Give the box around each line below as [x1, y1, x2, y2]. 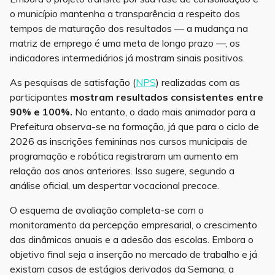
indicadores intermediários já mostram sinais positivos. [10, 52, 245, 64]
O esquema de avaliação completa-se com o [10, 204, 204, 217]
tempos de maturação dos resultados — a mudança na [10, 22, 248, 35]
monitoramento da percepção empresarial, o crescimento [10, 219, 257, 231]
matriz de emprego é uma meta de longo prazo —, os [10, 37, 240, 50]
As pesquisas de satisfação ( [10, 76, 136, 89]
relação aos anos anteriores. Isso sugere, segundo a [10, 165, 234, 177]
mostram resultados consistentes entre [70, 91, 263, 104]
